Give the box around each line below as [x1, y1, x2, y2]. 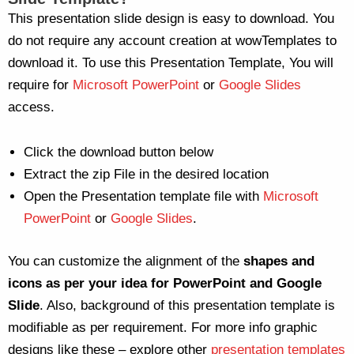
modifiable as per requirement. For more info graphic [8, 319, 318, 335]
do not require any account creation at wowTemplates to [8, 32, 337, 48]
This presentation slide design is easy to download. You [8, 10, 334, 26]
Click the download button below [24, 145, 213, 160]
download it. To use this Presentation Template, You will [8, 55, 333, 70]
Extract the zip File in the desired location [24, 167, 269, 183]
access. [8, 99, 55, 115]
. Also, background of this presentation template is [40, 297, 335, 313]
